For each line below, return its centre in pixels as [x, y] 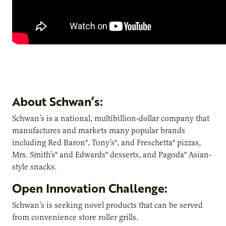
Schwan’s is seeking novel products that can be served [107, 205]
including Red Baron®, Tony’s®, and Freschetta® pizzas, [106, 143]
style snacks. [34, 167]
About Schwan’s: [58, 101]
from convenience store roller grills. [75, 217]
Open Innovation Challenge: [90, 188]
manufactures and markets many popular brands [99, 130]
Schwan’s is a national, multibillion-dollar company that [111, 118]
